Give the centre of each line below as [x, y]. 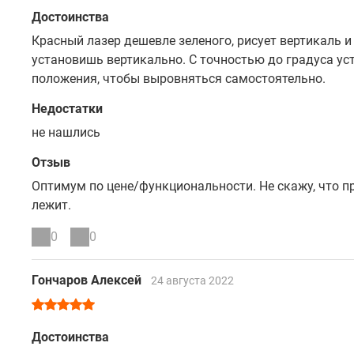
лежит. [51, 205]
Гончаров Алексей [88, 280]
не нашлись [66, 132]
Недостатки [67, 109]
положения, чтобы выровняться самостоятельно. [179, 79]
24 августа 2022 [192, 281]
